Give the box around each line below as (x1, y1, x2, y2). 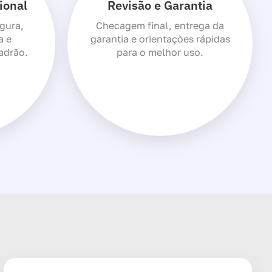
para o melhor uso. (117, 46, 203, 58)
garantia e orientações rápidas (90, 32, 230, 45)
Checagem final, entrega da (96, 19, 224, 32)
